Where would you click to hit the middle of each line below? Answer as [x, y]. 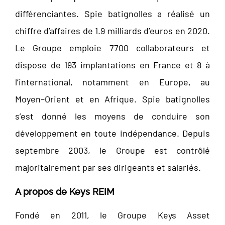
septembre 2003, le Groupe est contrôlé [113, 150]
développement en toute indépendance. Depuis [113, 133]
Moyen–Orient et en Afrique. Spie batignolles [113, 99]
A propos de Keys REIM [65, 192]
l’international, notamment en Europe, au [113, 82]
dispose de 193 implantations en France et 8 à [113, 65]
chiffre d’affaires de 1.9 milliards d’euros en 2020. [113, 31]
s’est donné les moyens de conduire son [113, 116]
